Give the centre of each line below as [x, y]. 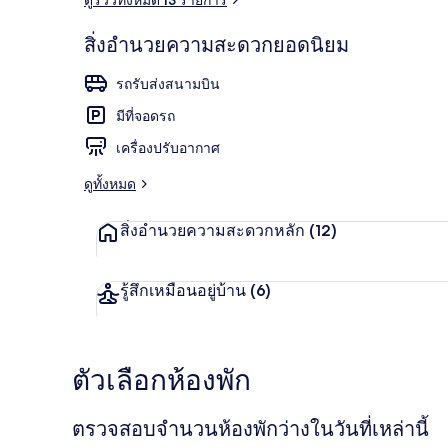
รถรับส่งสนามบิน [168, 83]
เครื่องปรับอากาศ [168, 147]
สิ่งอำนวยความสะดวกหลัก [214, 230]
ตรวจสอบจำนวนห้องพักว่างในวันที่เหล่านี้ [250, 428]
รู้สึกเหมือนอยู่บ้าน [185, 290]
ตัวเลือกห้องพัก [161, 380]
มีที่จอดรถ [145, 115]
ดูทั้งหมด [110, 183]
